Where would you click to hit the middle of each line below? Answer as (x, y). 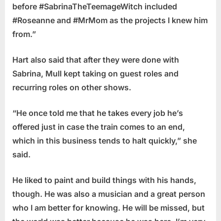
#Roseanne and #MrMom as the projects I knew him (110, 20)
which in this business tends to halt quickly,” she (105, 141)
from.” (24, 34)
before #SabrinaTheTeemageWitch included (95, 7)
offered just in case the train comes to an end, (99, 127)
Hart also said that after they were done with (96, 60)
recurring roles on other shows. (72, 88)
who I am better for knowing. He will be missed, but (109, 208)
